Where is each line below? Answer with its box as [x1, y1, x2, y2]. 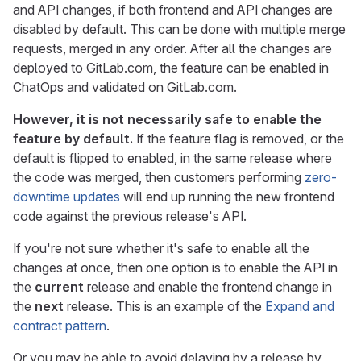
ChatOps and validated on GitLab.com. [13, 79, 237, 95]
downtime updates [13, 189, 120, 205]
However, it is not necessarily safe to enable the [13, 111, 322, 127]
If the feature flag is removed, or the [133, 131, 344, 147]
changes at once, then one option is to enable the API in [13, 259, 338, 276]
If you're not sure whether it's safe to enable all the [13, 240, 309, 256]
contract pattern [13, 317, 106, 334]
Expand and [265, 298, 334, 314]
